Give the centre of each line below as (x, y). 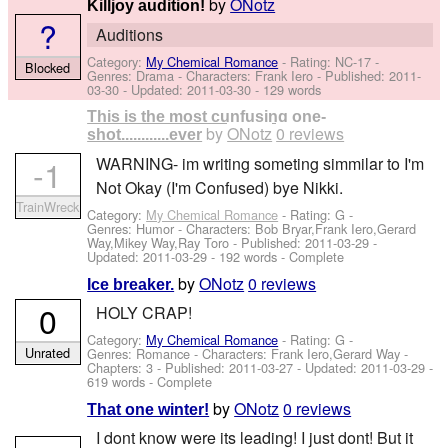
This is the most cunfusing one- (207, 117)
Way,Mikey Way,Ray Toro (158, 243)
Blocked (48, 67)
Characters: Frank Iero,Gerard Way (301, 354)
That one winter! (148, 409)
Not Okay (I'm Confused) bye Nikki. (219, 187)
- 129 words (286, 90)
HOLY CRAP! (143, 312)
